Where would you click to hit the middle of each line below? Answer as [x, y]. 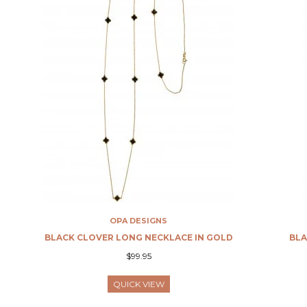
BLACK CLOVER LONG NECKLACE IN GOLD [138, 237]
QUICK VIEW [138, 284]
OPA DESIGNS [139, 221]
